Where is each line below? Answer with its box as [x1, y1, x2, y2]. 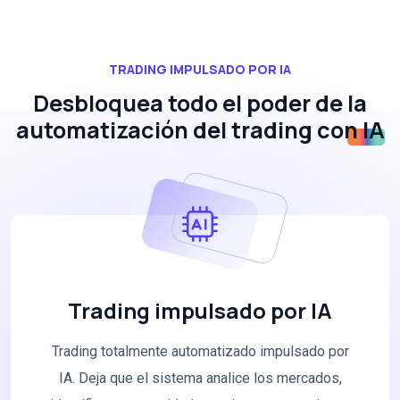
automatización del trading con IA [15, 114, 385, 146]
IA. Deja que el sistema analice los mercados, [58, 370, 342, 387]
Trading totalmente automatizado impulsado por [51, 343, 349, 361]
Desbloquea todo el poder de [33, 87, 347, 120]
